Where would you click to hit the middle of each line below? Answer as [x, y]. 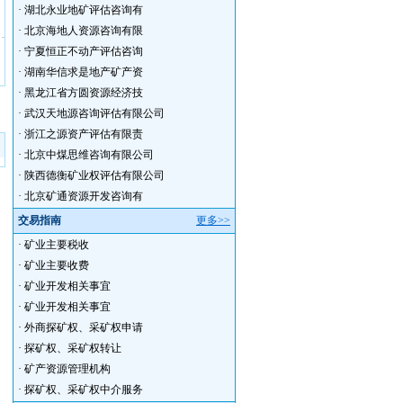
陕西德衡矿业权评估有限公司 [94, 175]
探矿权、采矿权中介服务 [84, 390]
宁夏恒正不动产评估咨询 [84, 51]
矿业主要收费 [57, 265]
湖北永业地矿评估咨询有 [84, 10]
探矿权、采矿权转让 [73, 348]
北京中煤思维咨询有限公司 [89, 155]
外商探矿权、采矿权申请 [84, 327]
